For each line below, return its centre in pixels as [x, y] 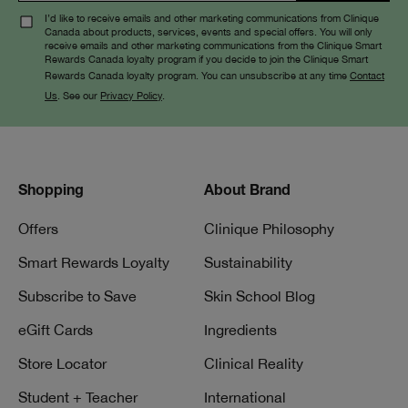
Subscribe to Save [77, 296]
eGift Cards [56, 330]
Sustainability [248, 262]
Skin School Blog [260, 296]
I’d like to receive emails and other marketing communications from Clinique [212, 18]
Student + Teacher [78, 397]
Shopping [51, 192]
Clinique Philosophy [269, 229]
